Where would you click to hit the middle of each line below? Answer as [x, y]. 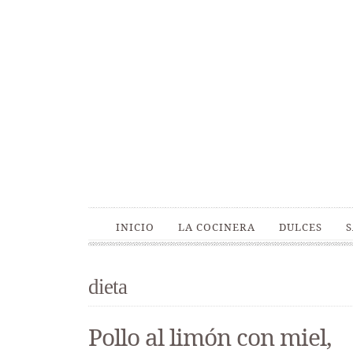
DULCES [301, 227]
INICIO [135, 227]
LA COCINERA [217, 227]
